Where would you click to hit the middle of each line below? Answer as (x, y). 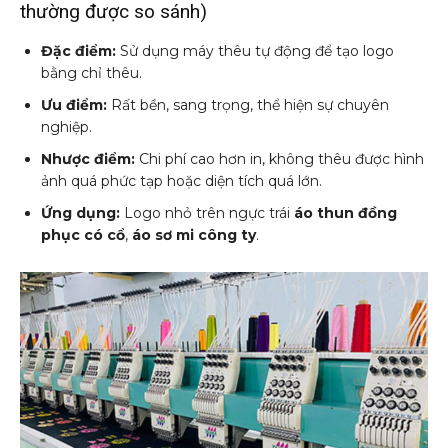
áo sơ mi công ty (194, 234)
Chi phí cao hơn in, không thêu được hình (279, 158)
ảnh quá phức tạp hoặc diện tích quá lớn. (181, 180)
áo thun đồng (345, 212)
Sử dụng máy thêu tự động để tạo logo (255, 50)
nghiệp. (66, 126)
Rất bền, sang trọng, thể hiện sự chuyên (248, 104)
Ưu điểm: (74, 104)
